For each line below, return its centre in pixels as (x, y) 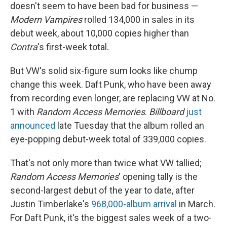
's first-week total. (73, 47)
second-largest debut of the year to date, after (102, 191)
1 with (23, 112)
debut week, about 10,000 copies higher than (100, 33)
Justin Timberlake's (51, 204)
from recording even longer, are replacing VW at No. (113, 98)
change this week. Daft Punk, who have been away (111, 85)
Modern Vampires (46, 20)
